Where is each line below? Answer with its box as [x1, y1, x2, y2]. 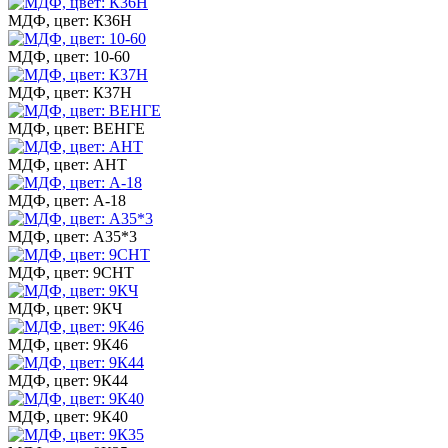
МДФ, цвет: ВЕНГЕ [8, 119, 145, 137]
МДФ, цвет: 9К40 [8, 407, 128, 425]
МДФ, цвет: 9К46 [8, 335, 128, 353]
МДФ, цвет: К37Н [8, 83, 132, 101]
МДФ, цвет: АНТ [8, 155, 127, 173]
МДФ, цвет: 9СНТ [8, 263, 134, 281]
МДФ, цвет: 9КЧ [8, 299, 122, 317]
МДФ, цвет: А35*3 [8, 227, 137, 245]
